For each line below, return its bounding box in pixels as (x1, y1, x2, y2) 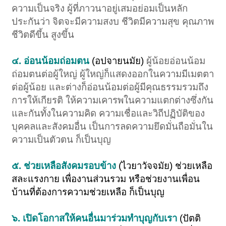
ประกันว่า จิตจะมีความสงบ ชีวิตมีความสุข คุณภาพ (12, 16, 214, 27)
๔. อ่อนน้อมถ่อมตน (12, 55, 92, 67)
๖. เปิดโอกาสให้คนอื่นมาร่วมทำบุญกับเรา (12, 213, 178, 224)
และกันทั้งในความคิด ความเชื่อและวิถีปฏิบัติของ (12, 108, 205, 119)
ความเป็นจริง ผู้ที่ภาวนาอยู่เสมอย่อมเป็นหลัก (12, 3, 188, 14)
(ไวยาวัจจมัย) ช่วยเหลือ (119, 160, 213, 172)
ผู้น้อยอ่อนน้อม (146, 55, 206, 67)
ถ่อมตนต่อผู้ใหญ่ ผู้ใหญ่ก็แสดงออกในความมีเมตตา (12, 69, 214, 80)
